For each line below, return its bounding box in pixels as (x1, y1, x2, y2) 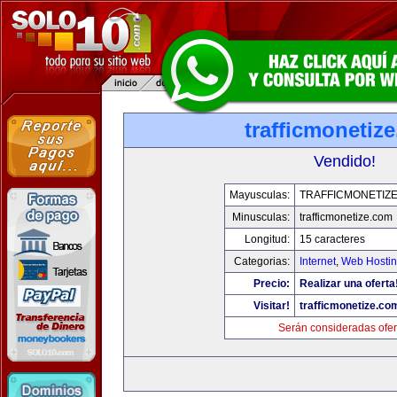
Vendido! (314, 152, 376, 170)
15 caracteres (300, 233, 365, 245)
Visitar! (253, 300, 290, 312)
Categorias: (234, 255, 290, 268)
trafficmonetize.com (300, 211, 393, 223)
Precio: (253, 277, 290, 290)
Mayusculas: (230, 189, 290, 201)
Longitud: (245, 233, 290, 245)
